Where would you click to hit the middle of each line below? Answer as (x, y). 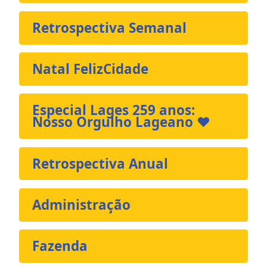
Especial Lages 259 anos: (114, 110)
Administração (82, 204)
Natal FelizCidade (91, 69)
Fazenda (60, 246)
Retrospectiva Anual (100, 163)
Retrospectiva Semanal (110, 27)
